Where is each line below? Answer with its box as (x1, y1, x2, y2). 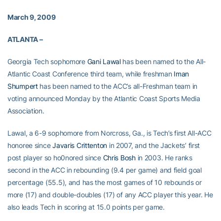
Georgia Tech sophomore (7, 57, 87, 66)
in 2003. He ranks (135, 153, 192, 162)
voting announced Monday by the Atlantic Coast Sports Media (7, 94, 200, 103)
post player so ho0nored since (7, 153, 103, 162)
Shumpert (7, 82, 38, 90)
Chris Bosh (103, 153, 136, 162)
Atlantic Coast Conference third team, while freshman (7, 70, 174, 78)
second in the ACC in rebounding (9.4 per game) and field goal (7, 166, 202, 174)
